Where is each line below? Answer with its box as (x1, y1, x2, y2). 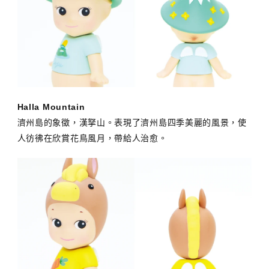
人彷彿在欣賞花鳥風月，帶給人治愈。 (17, 133, 168, 143)
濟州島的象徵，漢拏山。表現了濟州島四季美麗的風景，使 (17, 117, 247, 127)
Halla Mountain (17, 101, 85, 112)
